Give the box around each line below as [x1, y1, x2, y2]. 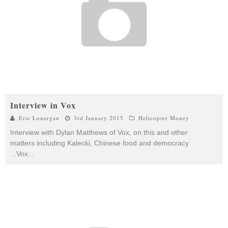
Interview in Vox [10, 99, 76, 111]
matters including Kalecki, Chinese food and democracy [10, 138, 189, 147]
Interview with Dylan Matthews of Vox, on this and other [10, 128, 188, 136]
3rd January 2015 [74, 113, 124, 122]
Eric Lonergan [19, 113, 60, 122]
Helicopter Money [138, 113, 189, 122]
